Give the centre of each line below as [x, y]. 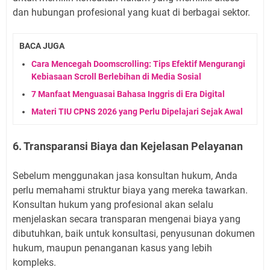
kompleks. [34, 263]
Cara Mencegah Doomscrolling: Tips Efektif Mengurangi [138, 64]
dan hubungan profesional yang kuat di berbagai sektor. [131, 12]
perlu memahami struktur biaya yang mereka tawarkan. [130, 190]
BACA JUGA [42, 46]
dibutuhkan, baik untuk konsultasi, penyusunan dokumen [134, 234]
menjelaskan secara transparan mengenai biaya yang [127, 219]
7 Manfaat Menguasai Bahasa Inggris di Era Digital [128, 94]
